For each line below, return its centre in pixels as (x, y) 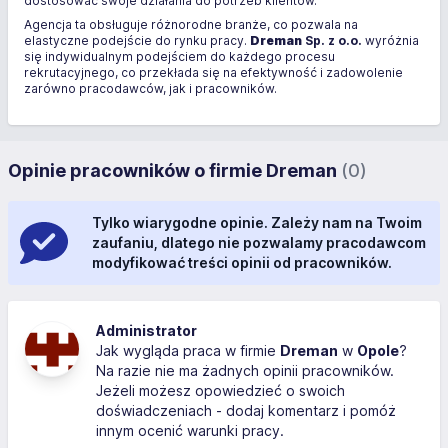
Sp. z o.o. (332, 40)
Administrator (146, 330)
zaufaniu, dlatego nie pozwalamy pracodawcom (259, 242)
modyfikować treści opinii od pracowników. (242, 262)
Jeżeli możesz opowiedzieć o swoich (220, 390)
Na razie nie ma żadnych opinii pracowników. (245, 370)
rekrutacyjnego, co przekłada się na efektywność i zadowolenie (213, 72)
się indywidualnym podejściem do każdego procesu (179, 56)
